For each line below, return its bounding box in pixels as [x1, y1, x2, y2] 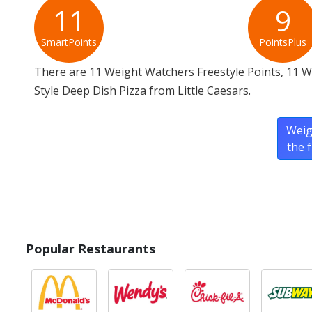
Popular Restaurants [26, 240, 155, 258]
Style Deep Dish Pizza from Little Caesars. [34, 83, 251, 99]
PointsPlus [259, 36, 307, 49]
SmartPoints [41, 36, 97, 49]
